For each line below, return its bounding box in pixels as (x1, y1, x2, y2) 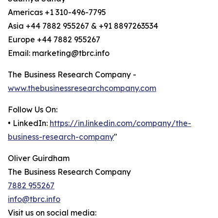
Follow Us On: (8, 105, 57, 115)
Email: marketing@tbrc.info (8, 48, 109, 58)
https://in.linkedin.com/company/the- (50, 118, 191, 128)
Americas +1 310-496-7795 (8, 7, 106, 18)
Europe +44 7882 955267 (8, 35, 100, 45)
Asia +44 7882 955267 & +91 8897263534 (8, 21, 158, 31)
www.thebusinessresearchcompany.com (8, 83, 156, 93)
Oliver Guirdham (8, 153, 70, 163)
